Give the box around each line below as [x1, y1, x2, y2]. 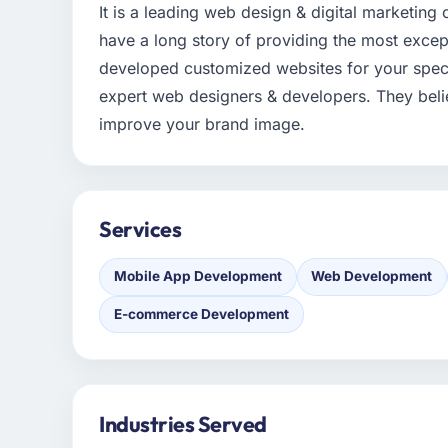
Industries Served [99, 409, 267, 438]
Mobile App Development [113, 268, 282, 285]
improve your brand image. [99, 114, 306, 135]
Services [99, 215, 182, 244]
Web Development [311, 268, 433, 285]
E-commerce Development [113, 305, 289, 322]
